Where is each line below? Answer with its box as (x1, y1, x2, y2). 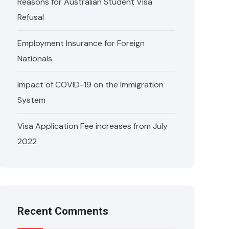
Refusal (17, 12, 44, 22)
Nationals (17, 53, 53, 64)
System (17, 95, 46, 105)
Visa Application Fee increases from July (17, 121, 168, 131)
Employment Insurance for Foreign (17, 38, 145, 49)
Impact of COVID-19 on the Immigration (17, 79, 164, 90)
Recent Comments (17, 205, 109, 217)
